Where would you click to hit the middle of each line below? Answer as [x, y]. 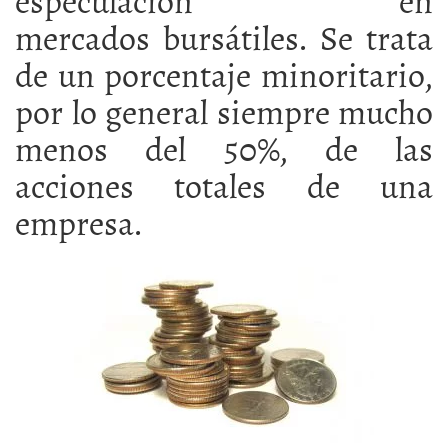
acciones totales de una [224, 184]
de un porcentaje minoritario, [224, 73]
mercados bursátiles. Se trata [224, 36]
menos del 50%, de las [224, 147]
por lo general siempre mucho [224, 110]
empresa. [78, 221]
